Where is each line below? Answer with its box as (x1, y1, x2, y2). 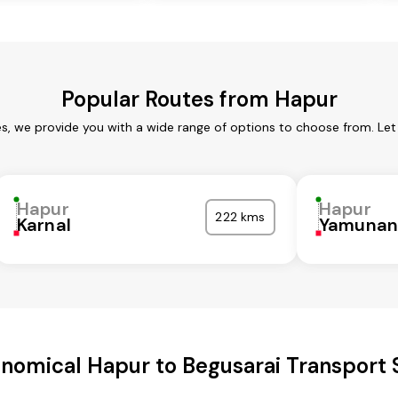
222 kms (215, 209, 266, 226)
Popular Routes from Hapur (60, 85, 338, 114)
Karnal (17, 213, 71, 237)
